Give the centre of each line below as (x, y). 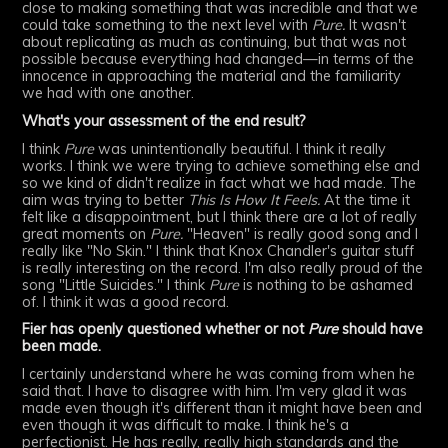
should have (381, 329)
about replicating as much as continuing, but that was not (214, 41)
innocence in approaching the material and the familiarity (212, 75)
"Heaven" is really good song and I (301, 233)
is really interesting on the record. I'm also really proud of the (223, 267)
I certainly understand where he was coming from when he (219, 374)
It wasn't (376, 24)
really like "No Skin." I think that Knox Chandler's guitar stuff (218, 250)
